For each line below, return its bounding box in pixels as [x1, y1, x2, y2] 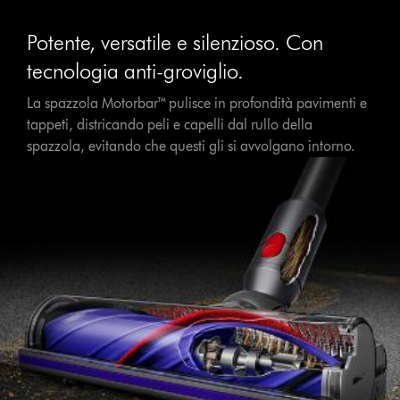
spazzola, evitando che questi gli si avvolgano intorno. [27, 137, 356, 154]
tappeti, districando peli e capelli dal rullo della [27, 115, 313, 133]
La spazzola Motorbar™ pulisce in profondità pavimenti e [27, 94, 368, 112]
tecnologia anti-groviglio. [27, 57, 245, 84]
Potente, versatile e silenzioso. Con [27, 29, 324, 55]
